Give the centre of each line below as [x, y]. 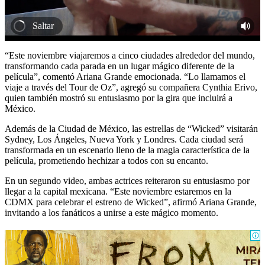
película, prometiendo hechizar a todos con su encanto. [106, 160]
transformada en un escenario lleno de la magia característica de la [127, 150]
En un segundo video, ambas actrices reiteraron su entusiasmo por [127, 180]
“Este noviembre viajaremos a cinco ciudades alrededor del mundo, [130, 55]
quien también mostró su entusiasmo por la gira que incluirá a [119, 98]
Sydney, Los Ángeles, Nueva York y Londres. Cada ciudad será [124, 139]
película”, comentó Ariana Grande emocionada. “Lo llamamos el [125, 76]
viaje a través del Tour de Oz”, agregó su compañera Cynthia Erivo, [131, 87]
